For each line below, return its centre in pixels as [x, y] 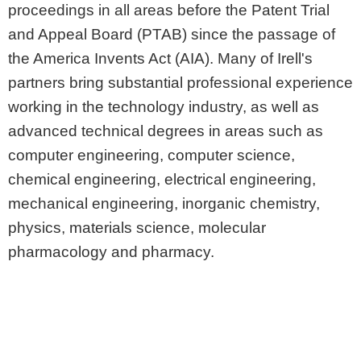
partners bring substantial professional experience [180, 83]
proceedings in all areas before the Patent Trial [169, 10]
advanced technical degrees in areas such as [166, 131]
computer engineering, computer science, [151, 156]
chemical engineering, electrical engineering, [162, 180]
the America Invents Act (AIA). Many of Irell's [160, 59]
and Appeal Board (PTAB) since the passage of [172, 35]
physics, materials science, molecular [137, 228]
